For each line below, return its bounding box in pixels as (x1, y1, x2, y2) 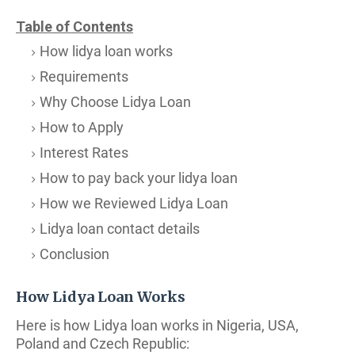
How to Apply (40, 119, 124, 136)
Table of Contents (16, 18, 133, 35)
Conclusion (40, 246, 109, 262)
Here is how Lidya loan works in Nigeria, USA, (16, 317, 299, 334)
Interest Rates (40, 144, 128, 161)
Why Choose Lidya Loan (40, 94, 191, 110)
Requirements (40, 68, 128, 85)
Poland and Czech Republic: (16, 335, 189, 352)
